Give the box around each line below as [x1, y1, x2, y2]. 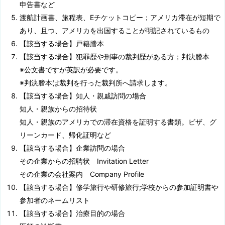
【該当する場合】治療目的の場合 [20, 209, 125, 218]
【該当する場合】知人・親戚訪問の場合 [20, 91, 146, 100]
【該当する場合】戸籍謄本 [20, 39, 104, 48]
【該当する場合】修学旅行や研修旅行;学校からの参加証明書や [20, 183, 218, 192]
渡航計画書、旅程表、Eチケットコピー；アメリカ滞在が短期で [20, 13, 220, 22]
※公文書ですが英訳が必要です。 [20, 65, 123, 74]
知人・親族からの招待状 [20, 104, 97, 114]
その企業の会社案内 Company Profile [20, 170, 144, 179]
